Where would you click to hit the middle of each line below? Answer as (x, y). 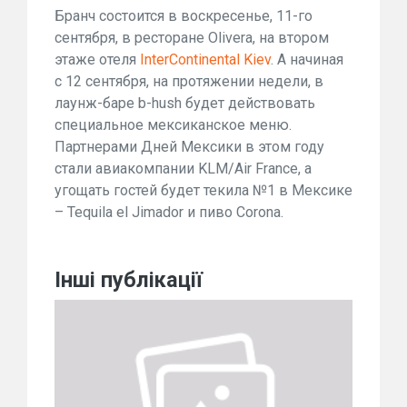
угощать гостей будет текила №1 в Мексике (203, 190)
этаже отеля (97, 60)
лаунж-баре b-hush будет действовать (185, 103)
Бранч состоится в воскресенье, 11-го (184, 16)
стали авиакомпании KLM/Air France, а (183, 169)
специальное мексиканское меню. (173, 125)
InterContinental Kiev (205, 60)
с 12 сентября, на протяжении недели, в (189, 81)
